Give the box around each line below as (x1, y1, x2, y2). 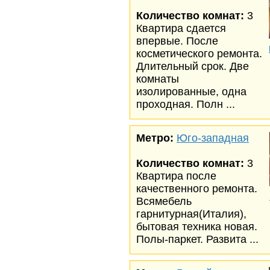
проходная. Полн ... (136, 98, 235, 110)
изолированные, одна (136, 86, 246, 98)
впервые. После (136, 35, 218, 47)
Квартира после (136, 170, 216, 182)
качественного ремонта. (136, 183, 257, 195)
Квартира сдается (136, 22, 226, 34)
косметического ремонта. (136, 48, 262, 60)
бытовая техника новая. (136, 221, 257, 233)
